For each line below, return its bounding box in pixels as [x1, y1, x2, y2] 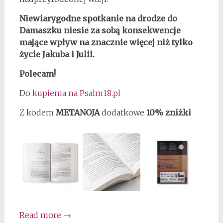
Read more [19, 210, 63, 221]
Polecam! [19, 69, 56, 79]
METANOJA [55, 108, 100, 118]
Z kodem [19, 108, 56, 118]
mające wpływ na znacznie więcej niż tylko [19, 37, 193, 48]
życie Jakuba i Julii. [19, 49, 95, 60]
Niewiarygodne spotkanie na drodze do [19, 13, 177, 24]
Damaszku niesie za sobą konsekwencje [19, 25, 181, 36]
